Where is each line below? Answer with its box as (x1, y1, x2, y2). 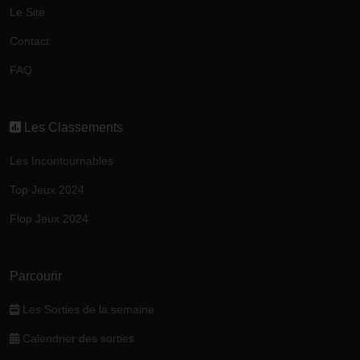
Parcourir (10, 268, 62, 283)
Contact (10, 34, 49, 47)
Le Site (10, 5, 45, 18)
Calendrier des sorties (19, 331, 134, 345)
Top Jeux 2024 (10, 182, 84, 196)
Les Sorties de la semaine (19, 302, 154, 316)
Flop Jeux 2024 (10, 211, 88, 225)
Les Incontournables (10, 153, 113, 167)
